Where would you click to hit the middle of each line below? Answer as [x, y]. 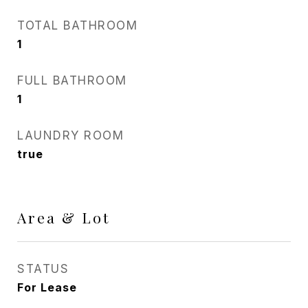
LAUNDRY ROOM [70, 135]
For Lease [47, 287]
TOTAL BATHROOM [77, 25]
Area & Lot [64, 217]
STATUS [43, 269]
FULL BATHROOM [72, 80]
